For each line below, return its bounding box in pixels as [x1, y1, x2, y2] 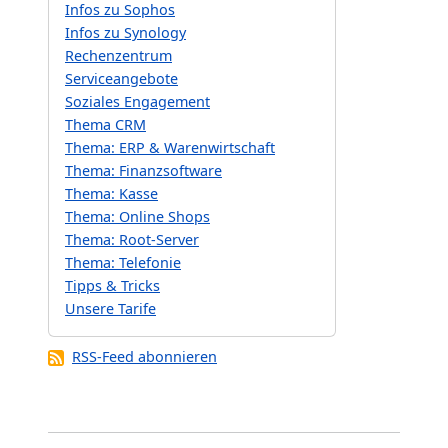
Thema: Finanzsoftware [65, 160, 222, 180]
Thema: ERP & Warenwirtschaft [65, 137, 275, 157]
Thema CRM [65, 114, 146, 134]
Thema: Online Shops [65, 206, 210, 226]
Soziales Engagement [65, 91, 210, 111]
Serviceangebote [65, 68, 178, 88]
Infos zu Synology [65, 22, 186, 42]
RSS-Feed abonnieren [72, 346, 217, 366]
